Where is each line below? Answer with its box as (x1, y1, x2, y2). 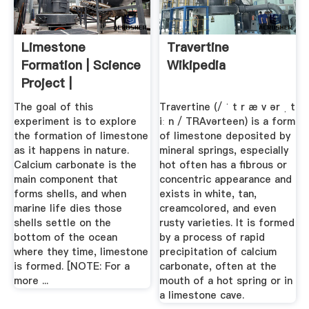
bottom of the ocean (13, 230, 117, 245)
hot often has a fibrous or (159, 158, 288, 172)
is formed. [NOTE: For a (13, 259, 130, 274)
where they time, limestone (13, 245, 148, 259)
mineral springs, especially (159, 143, 289, 158)
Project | (21, 74, 72, 92)
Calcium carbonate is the (13, 158, 137, 172)
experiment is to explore (13, 114, 137, 129)
